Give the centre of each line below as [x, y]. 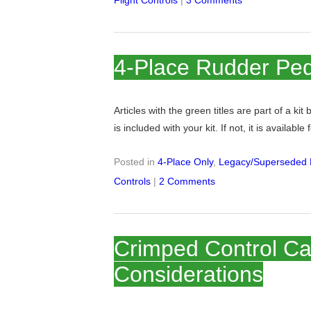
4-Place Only [186, 161]
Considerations [189, 274]
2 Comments [187, 181]
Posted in [136, 161]
